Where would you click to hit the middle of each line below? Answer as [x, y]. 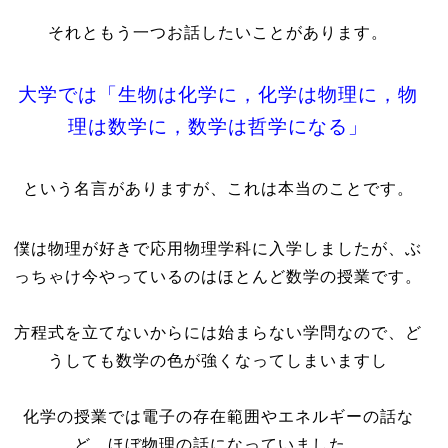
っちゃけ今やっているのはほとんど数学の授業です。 [218, 276]
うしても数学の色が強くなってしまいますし [218, 360]
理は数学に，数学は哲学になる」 [218, 126]
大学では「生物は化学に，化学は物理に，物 [218, 94]
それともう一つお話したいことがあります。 [218, 32]
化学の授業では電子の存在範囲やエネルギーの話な [218, 416]
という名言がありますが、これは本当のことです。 [218, 188]
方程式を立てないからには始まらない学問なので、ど [218, 332]
